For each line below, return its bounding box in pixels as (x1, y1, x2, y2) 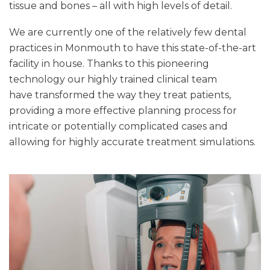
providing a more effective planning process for (9, 104, 237, 116)
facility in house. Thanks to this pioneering (9, 57, 209, 69)
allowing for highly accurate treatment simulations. (9, 136, 256, 148)
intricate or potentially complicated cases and (9, 120, 228, 132)
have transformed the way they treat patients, (9, 89, 231, 101)
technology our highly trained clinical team (9, 73, 217, 85)
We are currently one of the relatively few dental (9, 26, 246, 38)
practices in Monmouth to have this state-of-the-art (9, 42, 256, 54)
